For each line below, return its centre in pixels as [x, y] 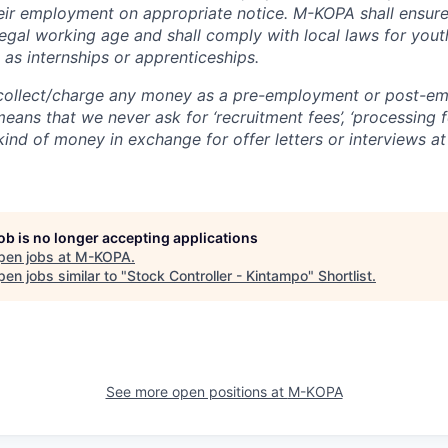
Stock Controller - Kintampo [217, 275]
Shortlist [345, 275]
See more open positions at [196, 391]
